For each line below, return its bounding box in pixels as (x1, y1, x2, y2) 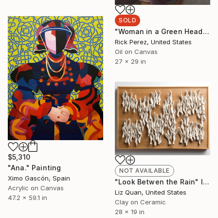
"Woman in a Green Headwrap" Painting (202, 27, 209, 36)
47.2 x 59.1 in (8, 193, 47, 201)
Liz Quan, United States (115, 188, 186, 196)
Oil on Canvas (115, 48, 158, 56)
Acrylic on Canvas (8, 183, 64, 192)
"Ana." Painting (8, 163, 61, 172)
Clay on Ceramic (115, 198, 166, 206)
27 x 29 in (115, 57, 146, 66)
